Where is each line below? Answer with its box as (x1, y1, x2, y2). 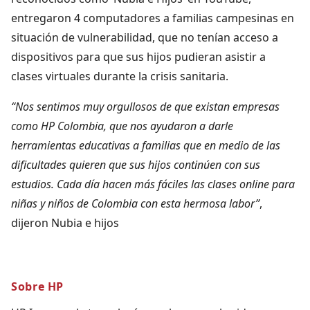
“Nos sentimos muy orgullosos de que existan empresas (11, 98, 280, 114)
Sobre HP (11, 278, 64, 294)
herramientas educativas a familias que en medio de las (11, 137, 280, 153)
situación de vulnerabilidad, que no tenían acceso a (11, 29, 278, 45)
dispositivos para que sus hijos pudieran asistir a (11, 48, 266, 64)
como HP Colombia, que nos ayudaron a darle (11, 118, 233, 134)
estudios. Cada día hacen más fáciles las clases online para (11, 176, 295, 192)
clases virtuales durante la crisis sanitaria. (11, 68, 228, 84)
